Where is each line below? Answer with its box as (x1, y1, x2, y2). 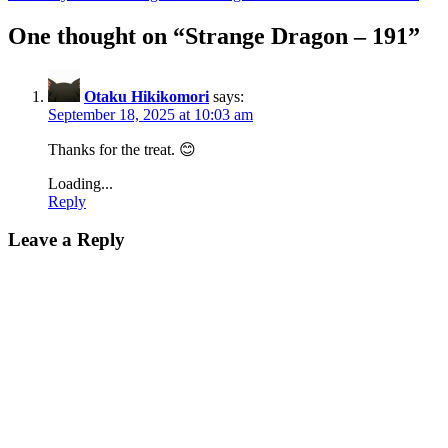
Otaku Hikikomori (84, 87, 209, 105)
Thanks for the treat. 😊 (48, 140, 196, 158)
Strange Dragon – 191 (185, 22, 408, 49)
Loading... (48, 174, 113, 192)
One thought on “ (8, 22, 185, 49)
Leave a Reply (8, 229, 125, 251)
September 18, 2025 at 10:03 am (48, 105, 253, 123)
